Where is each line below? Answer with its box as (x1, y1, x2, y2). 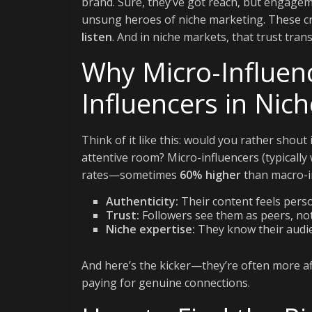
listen (81, 29, 112, 45)
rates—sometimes (81, 167, 180, 182)
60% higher (180, 167, 241, 182)
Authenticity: (106, 194, 178, 209)
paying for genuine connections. (81, 275, 250, 290)
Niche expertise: (106, 221, 195, 237)
